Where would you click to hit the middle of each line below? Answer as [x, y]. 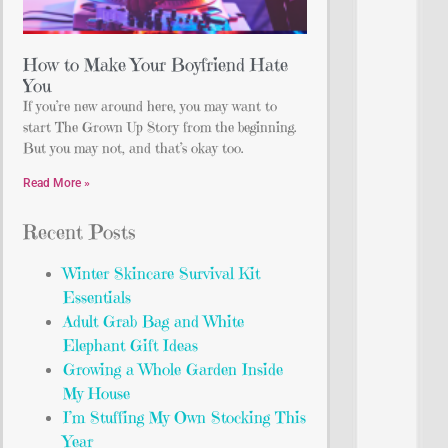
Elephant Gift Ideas [130, 344]
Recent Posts [79, 232]
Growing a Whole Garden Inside [173, 368]
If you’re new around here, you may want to [150, 105]
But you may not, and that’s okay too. [133, 147]
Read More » [56, 182]
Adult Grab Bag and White [153, 320]
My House [96, 392]
